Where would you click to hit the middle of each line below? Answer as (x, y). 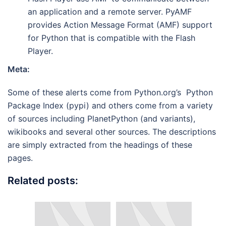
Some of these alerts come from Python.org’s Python (110, 92)
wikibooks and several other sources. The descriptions (112, 132)
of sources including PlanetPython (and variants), (101, 119)
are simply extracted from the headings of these (100, 145)
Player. (40, 51)
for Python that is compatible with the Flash (111, 38)
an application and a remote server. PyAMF (110, 12)
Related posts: (43, 181)
